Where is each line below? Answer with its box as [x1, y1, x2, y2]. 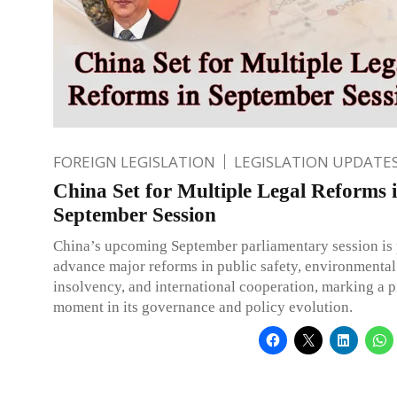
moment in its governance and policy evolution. [53, 298, 353, 315]
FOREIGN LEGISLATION [53, 151, 215, 172]
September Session [53, 203, 216, 226]
